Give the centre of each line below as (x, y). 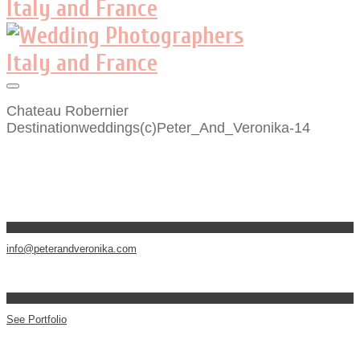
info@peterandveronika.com (72, 248)
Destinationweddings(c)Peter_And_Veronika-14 (158, 128)
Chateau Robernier (67, 111)
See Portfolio (37, 320)
